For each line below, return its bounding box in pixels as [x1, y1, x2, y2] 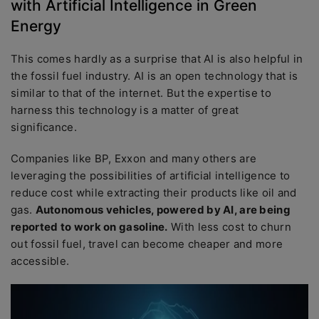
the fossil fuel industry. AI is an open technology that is [11, 69, 298, 83]
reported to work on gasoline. [11, 220, 168, 234]
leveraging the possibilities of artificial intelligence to [11, 169, 291, 182]
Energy [11, 17, 61, 35]
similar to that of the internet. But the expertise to [11, 86, 271, 100]
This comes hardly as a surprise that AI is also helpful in [11, 52, 303, 66]
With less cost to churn [167, 220, 291, 234]
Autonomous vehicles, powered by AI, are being [35, 203, 291, 216]
